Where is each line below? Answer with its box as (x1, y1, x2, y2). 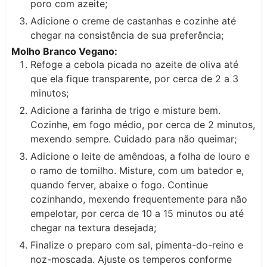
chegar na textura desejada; (30, 221, 156, 234)
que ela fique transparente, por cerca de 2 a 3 (30, 72, 238, 85)
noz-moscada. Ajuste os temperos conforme (30, 253, 232, 265)
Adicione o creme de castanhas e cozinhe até (30, 14, 236, 27)
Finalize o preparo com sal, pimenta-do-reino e (30, 238, 243, 251)
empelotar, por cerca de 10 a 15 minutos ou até (30, 207, 244, 219)
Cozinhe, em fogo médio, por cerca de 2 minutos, (30, 118, 255, 131)
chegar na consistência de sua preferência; (30, 29, 223, 41)
